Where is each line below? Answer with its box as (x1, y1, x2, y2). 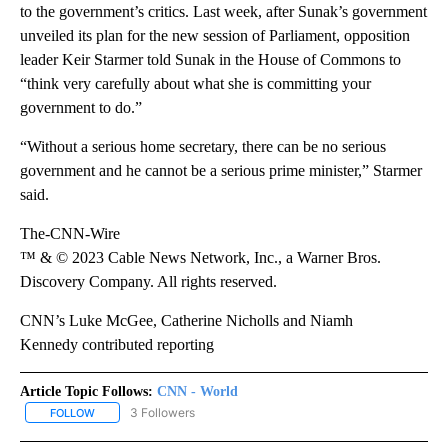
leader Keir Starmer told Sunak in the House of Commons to (20, 50, 401, 68)
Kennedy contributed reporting (20, 335, 214, 353)
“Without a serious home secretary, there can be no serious (20, 137, 386, 155)
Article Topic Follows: (20, 383, 153, 399)
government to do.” (20, 98, 142, 116)
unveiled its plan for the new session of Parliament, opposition (20, 26, 410, 44)
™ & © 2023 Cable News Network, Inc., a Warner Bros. (20, 248, 381, 266)
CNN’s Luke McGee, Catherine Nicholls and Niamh (20, 311, 353, 329)
